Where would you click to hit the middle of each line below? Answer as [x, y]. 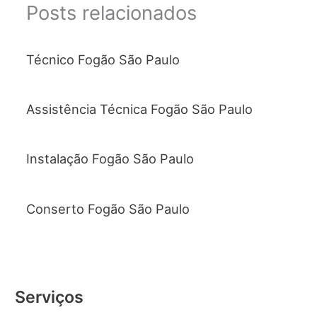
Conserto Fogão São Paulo [108, 208]
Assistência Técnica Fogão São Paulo [139, 109]
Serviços [50, 297]
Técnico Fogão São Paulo [103, 59]
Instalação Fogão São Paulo [110, 159]
